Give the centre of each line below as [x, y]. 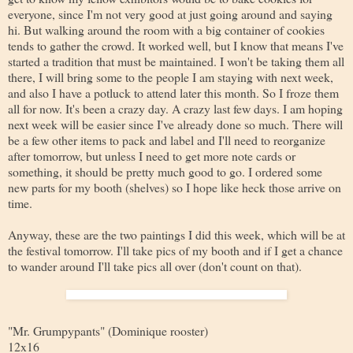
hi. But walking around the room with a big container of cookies [166, 29]
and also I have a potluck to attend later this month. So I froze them [173, 92]
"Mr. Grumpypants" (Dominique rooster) [108, 330]
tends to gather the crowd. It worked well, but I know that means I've [176, 45]
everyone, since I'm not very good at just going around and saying [170, 13]
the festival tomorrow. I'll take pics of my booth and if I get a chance [175, 250]
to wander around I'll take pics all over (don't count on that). [155, 266]
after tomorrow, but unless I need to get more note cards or [152, 155]
